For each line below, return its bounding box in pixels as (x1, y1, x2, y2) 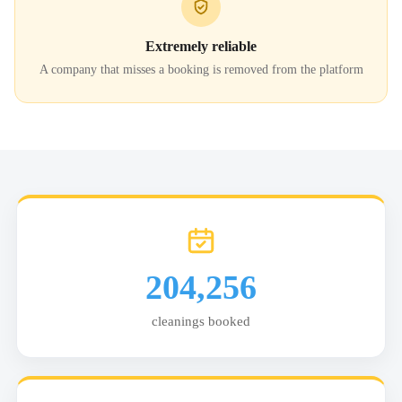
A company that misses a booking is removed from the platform (39, 63, 363, 76)
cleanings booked (152, 314, 250, 328)
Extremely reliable (145, 39, 257, 54)
